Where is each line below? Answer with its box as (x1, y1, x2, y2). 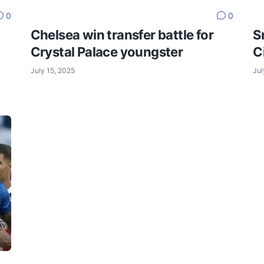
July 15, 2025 (30, 66, 75, 75)
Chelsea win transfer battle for (30, 27, 214, 43)
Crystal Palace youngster (30, 44, 183, 60)
